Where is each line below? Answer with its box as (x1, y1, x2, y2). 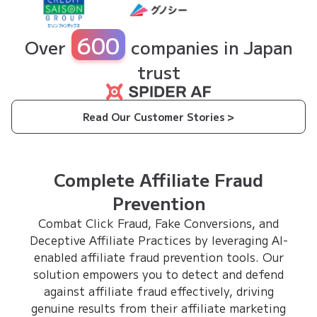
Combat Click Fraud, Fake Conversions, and (38, 214, 279, 231)
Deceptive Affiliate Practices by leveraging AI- (29, 231, 288, 248)
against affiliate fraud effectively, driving (43, 282, 274, 299)
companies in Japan (131, 35, 292, 59)
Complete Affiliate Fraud (54, 166, 263, 192)
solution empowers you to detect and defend (33, 265, 284, 282)
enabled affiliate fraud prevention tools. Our (33, 248, 284, 265)
